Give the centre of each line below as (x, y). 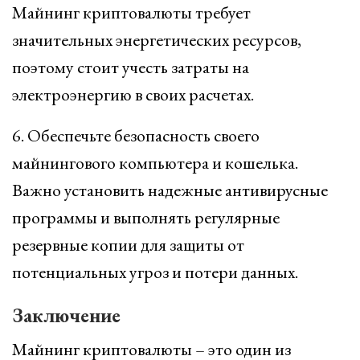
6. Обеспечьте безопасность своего (136, 135)
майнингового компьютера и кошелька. (155, 163)
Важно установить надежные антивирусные (170, 190)
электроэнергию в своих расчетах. (133, 94)
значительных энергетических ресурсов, (157, 40)
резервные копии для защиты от (128, 245)
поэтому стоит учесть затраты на (131, 67)
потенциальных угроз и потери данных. (155, 272)
